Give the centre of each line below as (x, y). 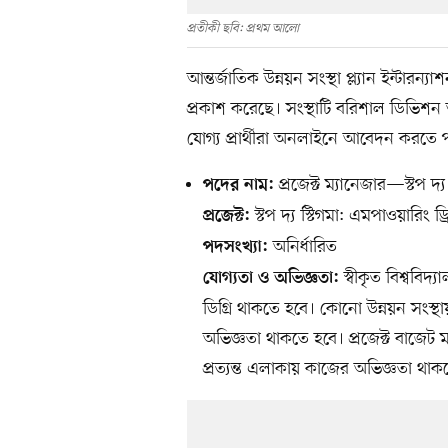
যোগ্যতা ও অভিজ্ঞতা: (273, 278)
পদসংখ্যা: (238, 247)
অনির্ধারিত (305, 246)
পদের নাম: (241, 185)
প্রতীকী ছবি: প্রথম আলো (243, 28)
